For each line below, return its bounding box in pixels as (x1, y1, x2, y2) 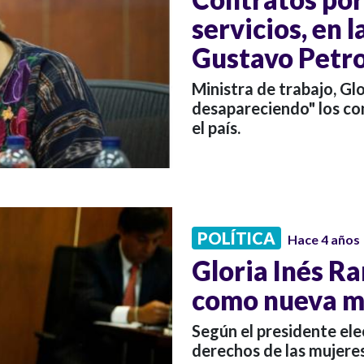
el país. (192, 118, 240, 138)
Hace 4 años (288, 231, 360, 247)
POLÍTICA (197, 227, 275, 248)
